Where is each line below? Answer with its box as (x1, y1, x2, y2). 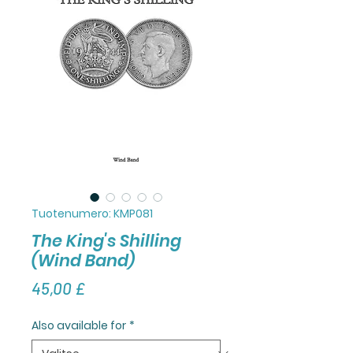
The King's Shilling (32, 229, 181, 252)
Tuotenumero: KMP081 (32, 205, 153, 221)
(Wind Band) (32, 248, 135, 272)
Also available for (32, 317, 126, 333)
